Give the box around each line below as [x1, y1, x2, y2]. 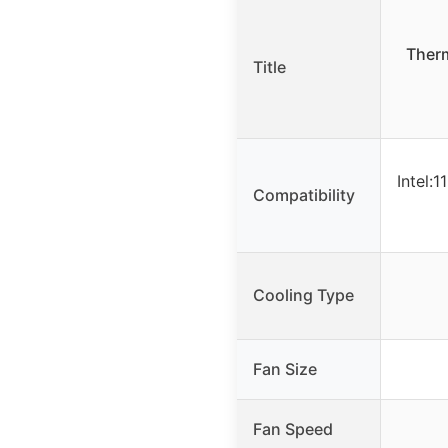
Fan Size [253, 359, 317, 380]
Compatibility [253, 185, 355, 206]
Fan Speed [253, 419, 333, 440]
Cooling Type [253, 285, 354, 306]
